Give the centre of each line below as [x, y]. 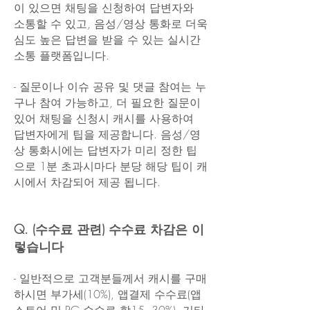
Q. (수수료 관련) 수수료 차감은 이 [109, 229]
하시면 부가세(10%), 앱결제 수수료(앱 [108, 294]
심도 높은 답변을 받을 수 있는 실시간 [107, 39]
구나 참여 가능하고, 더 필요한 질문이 [107, 102]
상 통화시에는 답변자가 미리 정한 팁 [106, 150]
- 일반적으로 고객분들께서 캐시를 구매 [110, 278]
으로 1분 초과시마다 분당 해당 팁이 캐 [111, 166]
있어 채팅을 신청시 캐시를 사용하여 [104, 118]
